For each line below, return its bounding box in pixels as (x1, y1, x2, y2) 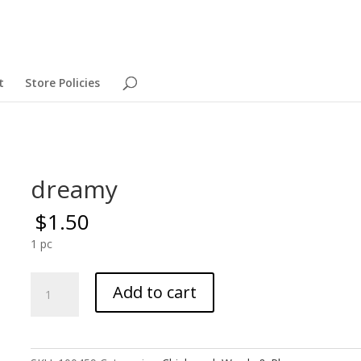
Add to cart (112, 281, 197, 303)
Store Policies (24, 75, 100, 90)
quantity (29, 292, 72, 307)
